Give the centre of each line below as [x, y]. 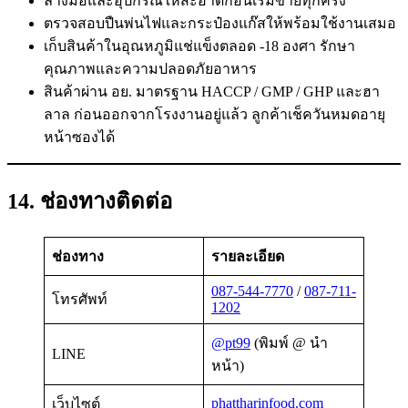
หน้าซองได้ [79, 138]
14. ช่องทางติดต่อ [90, 201]
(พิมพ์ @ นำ [289, 342]
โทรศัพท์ [80, 299]
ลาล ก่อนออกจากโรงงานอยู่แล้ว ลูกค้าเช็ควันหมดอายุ [214, 115]
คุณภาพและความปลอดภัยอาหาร [150, 69]
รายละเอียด [248, 256]
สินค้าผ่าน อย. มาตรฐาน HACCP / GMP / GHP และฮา [212, 92]
